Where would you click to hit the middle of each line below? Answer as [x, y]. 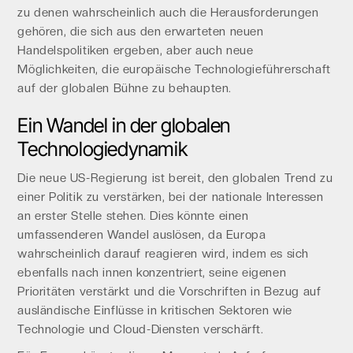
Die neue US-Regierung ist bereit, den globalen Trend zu [175, 178]
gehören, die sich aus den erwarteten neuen [141, 32]
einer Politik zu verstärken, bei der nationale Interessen [171, 197]
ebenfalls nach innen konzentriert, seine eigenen [152, 273]
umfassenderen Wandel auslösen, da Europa [142, 235]
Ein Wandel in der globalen [124, 125]
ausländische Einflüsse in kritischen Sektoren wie [155, 310]
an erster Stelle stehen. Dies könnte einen [133, 216]
